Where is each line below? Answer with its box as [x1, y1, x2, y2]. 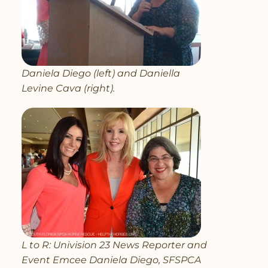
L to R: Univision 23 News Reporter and [22, 239, 207, 251]
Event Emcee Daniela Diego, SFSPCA [22, 254, 201, 266]
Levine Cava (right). [22, 82, 115, 94]
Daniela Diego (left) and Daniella [22, 67, 180, 79]
